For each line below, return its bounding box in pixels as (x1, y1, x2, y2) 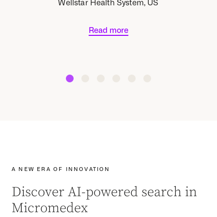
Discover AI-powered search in (12, 184, 198, 201)
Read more (89, 25, 128, 35)
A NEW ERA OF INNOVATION (12, 166, 110, 172)
